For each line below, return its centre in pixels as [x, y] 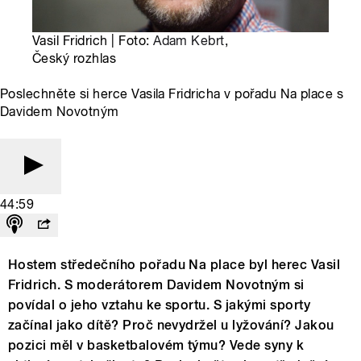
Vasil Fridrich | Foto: [93, 41]
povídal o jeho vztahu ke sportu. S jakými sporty [160, 305]
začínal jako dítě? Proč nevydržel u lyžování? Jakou [171, 326]
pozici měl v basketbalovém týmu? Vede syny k [156, 346]
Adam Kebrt [189, 41]
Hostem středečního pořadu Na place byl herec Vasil [174, 265]
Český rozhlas [75, 59]
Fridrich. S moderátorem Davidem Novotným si [156, 285]
